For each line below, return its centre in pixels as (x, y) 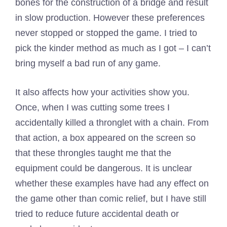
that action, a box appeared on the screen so (105, 138)
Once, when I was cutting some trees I (92, 108)
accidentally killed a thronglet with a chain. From (112, 123)
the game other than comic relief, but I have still (111, 199)
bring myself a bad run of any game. (88, 64)
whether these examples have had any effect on (112, 184)
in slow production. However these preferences (110, 18)
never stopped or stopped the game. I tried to (106, 33)
